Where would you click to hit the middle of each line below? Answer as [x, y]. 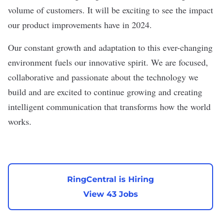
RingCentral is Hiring [110, 179]
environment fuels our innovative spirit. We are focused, [108, 62]
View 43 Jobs [110, 194]
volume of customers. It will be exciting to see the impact [110, 10]
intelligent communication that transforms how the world [109, 107]
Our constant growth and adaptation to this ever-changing [110, 47]
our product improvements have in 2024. [83, 25]
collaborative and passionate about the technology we [103, 77]
